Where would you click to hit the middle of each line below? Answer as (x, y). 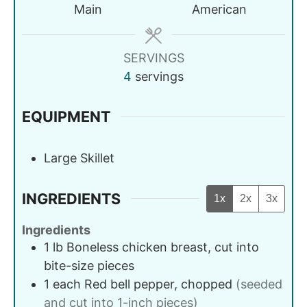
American (219, 9)
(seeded (259, 284)
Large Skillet (79, 158)
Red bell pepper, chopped (158, 284)
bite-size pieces (89, 265)
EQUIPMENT (66, 116)
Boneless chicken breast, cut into (163, 247)
